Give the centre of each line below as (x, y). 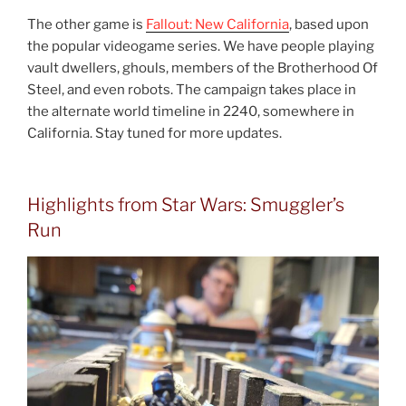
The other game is (87, 25)
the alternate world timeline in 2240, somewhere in (191, 112)
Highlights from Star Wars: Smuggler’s (186, 204)
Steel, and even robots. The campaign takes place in (192, 90)
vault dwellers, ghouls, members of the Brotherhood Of (203, 68)
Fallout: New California (217, 25)
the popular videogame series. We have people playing (201, 47)
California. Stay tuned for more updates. (155, 134)
